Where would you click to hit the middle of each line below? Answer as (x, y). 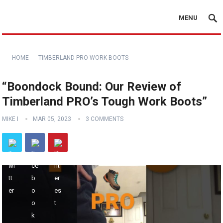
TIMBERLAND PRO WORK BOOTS (84, 58)
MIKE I (10, 119)
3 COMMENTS (105, 119)
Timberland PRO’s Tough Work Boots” (105, 102)
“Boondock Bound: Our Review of (92, 87)
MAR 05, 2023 (52, 119)
